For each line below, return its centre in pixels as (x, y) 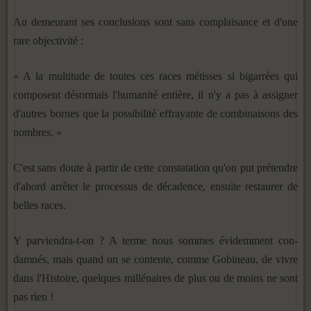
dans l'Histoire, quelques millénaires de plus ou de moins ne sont (155, 278)
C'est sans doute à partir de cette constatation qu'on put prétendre (155, 167)
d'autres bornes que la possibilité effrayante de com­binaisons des (155, 113)
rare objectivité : (48, 40)
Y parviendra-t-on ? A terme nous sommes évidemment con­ (155, 240)
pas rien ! (33, 296)
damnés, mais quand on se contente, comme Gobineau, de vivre (155, 259)
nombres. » (37, 132)
